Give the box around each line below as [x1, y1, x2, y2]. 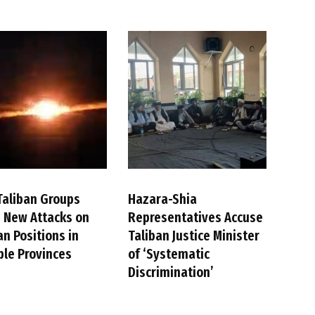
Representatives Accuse [128, 209, 264, 226]
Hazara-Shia [128, 191, 198, 208]
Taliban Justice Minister [128, 227, 260, 245]
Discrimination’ [128, 264, 214, 281]
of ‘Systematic [128, 245, 210, 263]
